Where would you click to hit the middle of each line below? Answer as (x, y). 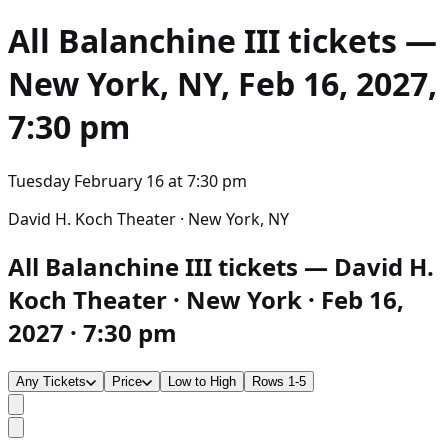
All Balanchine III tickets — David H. (221, 266)
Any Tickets (51, 381)
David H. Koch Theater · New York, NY (148, 218)
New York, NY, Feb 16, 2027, (222, 84)
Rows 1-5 (279, 381)
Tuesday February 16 (86, 180)
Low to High (202, 381)
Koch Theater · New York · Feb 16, (206, 299)
